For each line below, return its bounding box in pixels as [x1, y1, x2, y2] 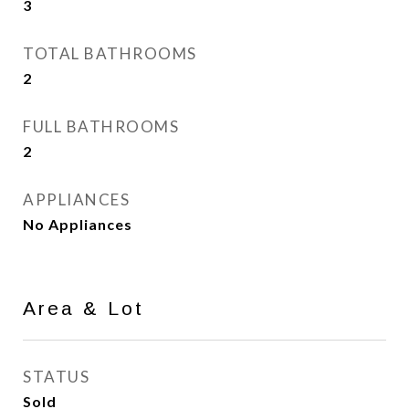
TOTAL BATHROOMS [23, 44, 197, 63]
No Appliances [23, 215, 132, 233]
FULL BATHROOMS [23, 117, 179, 136]
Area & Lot [23, 298, 144, 319]
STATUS [23, 367, 89, 386]
